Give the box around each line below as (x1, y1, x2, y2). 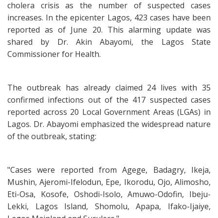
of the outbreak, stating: (7, 131, 96, 142)
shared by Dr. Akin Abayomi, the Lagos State (7, 36, 211, 47)
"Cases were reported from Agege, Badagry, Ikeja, (7, 164, 211, 175)
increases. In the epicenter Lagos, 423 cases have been (7, 12, 211, 23)
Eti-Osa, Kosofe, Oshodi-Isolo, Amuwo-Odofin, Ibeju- (7, 189, 211, 200)
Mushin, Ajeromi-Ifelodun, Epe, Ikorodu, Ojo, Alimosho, (7, 177, 211, 187)
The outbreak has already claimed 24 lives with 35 (7, 82, 211, 93)
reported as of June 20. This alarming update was (7, 24, 211, 35)
